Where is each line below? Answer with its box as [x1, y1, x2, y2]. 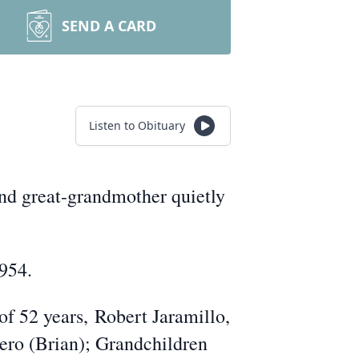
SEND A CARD [62, 16, 156, 35]
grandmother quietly [67, 183, 225, 208]
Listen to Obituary [89, 118, 185, 133]
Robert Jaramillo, [95, 303, 230, 329]
